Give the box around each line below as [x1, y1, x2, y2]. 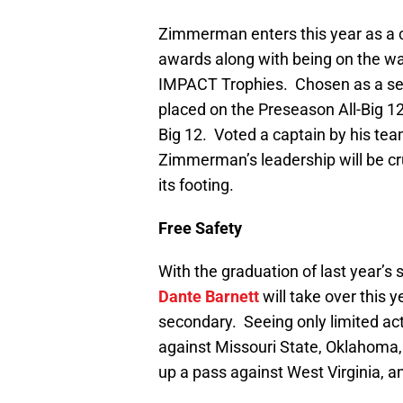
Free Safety [158, 219, 246, 238]
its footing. [158, 175, 234, 195]
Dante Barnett [158, 287, 259, 307]
